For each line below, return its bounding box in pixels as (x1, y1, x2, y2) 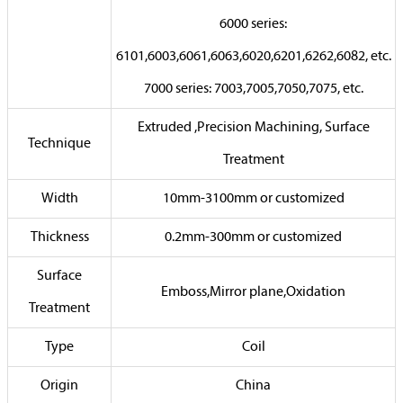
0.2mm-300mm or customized (165, 230, 342, 245)
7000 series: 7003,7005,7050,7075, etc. (143, 82, 363, 96)
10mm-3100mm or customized (162, 192, 345, 206)
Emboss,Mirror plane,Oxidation (161, 285, 345, 300)
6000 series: (219, 17, 287, 31)
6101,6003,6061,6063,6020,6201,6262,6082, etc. (115, 49, 391, 64)
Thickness (30, 230, 89, 245)
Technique (28, 137, 91, 151)
